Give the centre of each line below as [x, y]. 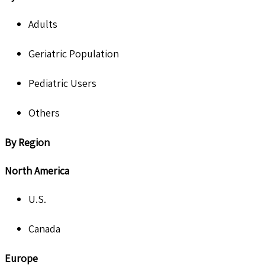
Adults [43, 24]
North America [37, 170]
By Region [27, 142]
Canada [44, 228]
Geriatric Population [74, 53]
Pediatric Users [62, 83]
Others [44, 112]
